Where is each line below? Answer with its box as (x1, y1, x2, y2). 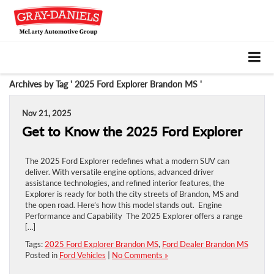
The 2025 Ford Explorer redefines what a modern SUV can (25, 155, 229, 166)
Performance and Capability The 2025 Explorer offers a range (25, 210, 243, 221)
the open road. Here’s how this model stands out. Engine (25, 199, 222, 210)
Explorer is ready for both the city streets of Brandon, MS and (25, 188, 239, 199)
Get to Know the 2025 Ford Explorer (22, 123, 246, 139)
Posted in (25, 250, 59, 260)
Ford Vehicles (59, 250, 106, 260)
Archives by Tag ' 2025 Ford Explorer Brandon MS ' (9, 78, 202, 89)
